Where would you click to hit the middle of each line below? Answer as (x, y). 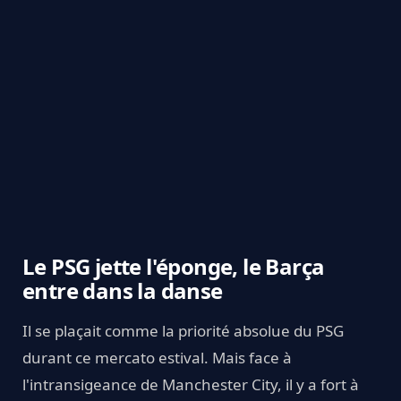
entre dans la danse (123, 290)
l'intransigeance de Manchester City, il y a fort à (191, 384)
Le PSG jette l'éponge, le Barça (174, 266)
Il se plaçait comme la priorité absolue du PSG (183, 330)
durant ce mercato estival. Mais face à (157, 357)
